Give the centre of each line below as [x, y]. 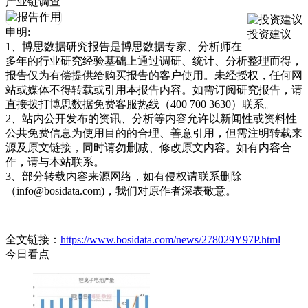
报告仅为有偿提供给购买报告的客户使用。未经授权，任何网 [154, 76]
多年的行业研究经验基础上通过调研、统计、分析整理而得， [154, 61]
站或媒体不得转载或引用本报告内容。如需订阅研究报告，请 [154, 90]
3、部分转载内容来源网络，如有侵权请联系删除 [124, 177]
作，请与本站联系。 [55, 162]
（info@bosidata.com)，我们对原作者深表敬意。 [121, 191]
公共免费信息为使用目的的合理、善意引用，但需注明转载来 [154, 133]
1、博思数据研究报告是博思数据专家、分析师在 [124, 47]
